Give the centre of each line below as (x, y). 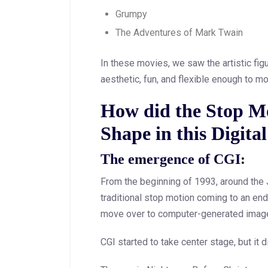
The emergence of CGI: (173, 159)
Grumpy (131, 14)
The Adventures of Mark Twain (179, 33)
